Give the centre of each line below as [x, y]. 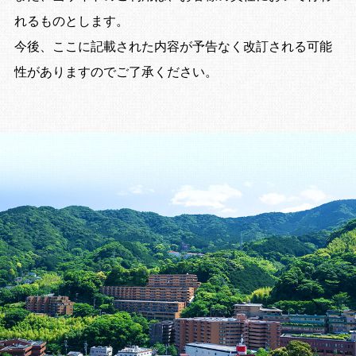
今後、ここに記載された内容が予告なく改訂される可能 [173, 47]
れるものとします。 [71, 21]
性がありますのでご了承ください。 [116, 72]
